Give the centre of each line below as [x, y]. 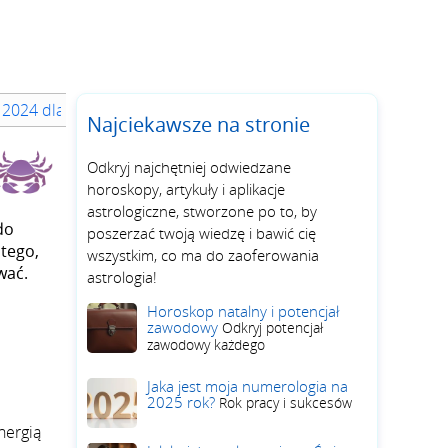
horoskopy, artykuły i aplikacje [186, 189]
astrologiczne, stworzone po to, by [202, 211]
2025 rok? [183, 402]
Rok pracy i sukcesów [285, 402]
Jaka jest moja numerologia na [247, 386]
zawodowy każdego [206, 344]
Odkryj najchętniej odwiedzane [189, 167]
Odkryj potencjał [272, 327]
